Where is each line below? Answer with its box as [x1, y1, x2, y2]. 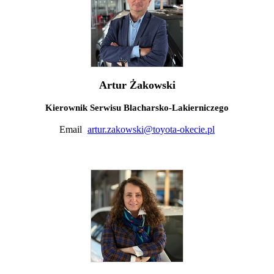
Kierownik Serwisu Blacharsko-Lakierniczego [45, 102, 229, 113]
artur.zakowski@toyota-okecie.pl [87, 124, 215, 135]
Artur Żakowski [98, 78, 176, 91]
